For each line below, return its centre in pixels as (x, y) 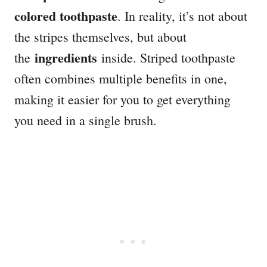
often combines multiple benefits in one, (121, 79)
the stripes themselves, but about (100, 37)
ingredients (66, 58)
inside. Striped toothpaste (166, 58)
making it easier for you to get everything (122, 100)
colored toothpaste (66, 16)
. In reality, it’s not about (182, 16)
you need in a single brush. (86, 120)
